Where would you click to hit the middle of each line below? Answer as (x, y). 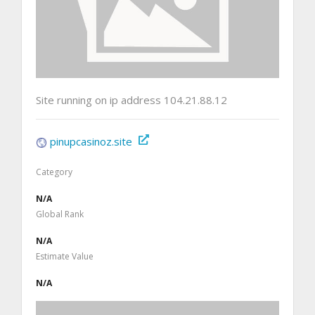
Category (54, 172)
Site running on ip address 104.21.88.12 (131, 99)
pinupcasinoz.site (91, 141)
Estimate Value (65, 256)
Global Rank (60, 214)
